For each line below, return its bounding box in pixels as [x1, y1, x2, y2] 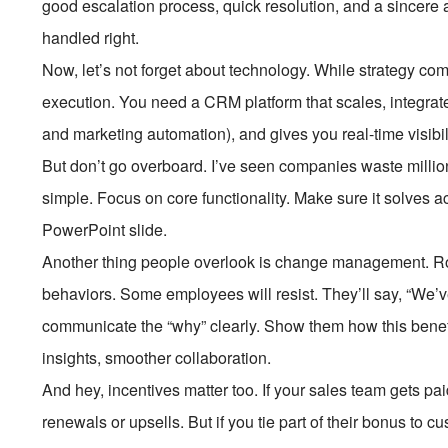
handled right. [42, 26, 140, 49]
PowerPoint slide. [42, 218, 168, 241]
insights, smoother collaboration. [42, 346, 272, 369]
